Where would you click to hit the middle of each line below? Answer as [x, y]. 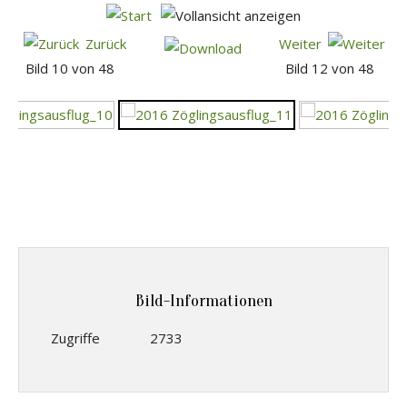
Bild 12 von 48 [333, 69]
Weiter [300, 44]
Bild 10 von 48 [74, 69]
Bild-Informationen [203, 301]
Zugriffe [75, 338]
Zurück [106, 44]
